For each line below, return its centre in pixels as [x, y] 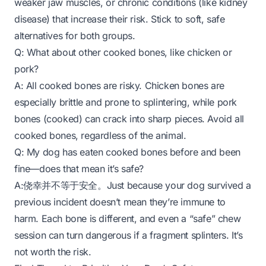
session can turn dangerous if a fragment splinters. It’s [129, 235]
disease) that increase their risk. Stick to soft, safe [120, 19]
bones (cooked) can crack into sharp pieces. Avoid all [129, 119]
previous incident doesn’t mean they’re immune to [120, 202]
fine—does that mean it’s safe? [79, 169]
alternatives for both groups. [75, 36]
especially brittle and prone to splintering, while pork [126, 102]
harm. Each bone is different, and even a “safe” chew [128, 218]
